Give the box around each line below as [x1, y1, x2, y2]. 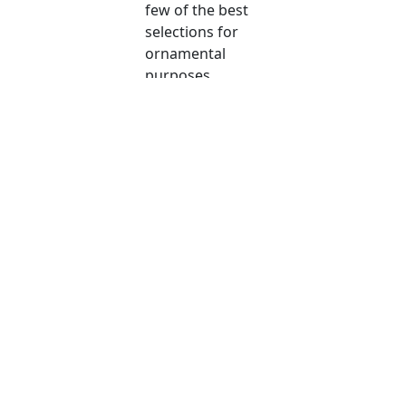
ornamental [145, 43, 227, 64]
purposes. [145, 65, 215, 86]
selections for [145, 22, 239, 43]
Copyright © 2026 [149, 386, 257, 404]
